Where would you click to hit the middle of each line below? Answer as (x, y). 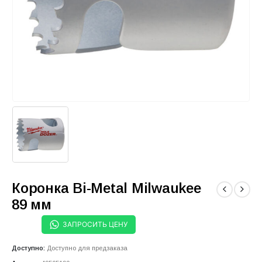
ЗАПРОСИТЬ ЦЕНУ (95, 224)
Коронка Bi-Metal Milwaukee (106, 188)
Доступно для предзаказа (87, 248)
